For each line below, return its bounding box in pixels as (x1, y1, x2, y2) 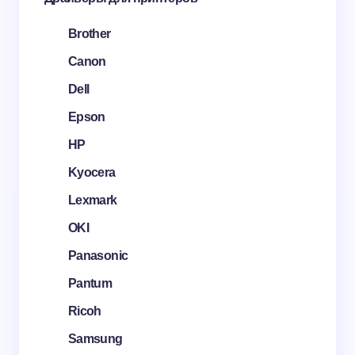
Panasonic (68, 248, 128, 262)
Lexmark (68, 193, 117, 207)
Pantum (68, 276, 113, 290)
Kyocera (68, 165, 116, 179)
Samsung (68, 331, 123, 345)
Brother (68, 26, 111, 40)
